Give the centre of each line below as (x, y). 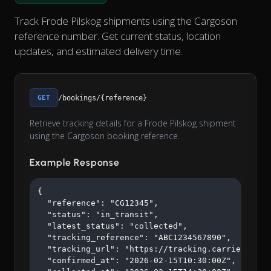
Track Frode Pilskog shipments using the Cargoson (126, 21)
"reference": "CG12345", (98, 203)
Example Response (75, 163)
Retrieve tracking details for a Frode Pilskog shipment (133, 123)
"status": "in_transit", (98, 215)
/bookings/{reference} (103, 98)
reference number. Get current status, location (118, 36)
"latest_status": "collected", (113, 226)
